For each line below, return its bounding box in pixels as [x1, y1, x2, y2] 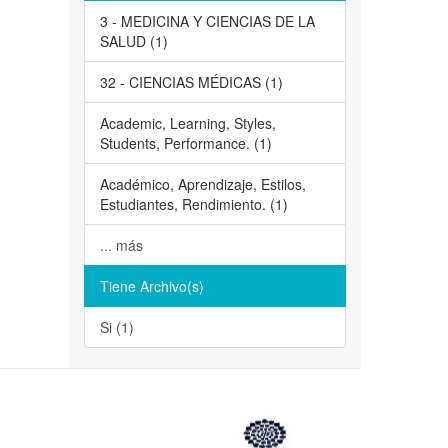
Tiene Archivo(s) [99, 276, 204, 297]
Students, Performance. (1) [99, 133, 272, 154]
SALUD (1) [99, 31, 168, 52]
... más [99, 235, 143, 256]
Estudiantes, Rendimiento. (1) [99, 194, 288, 215]
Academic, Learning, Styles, [99, 113, 276, 134]
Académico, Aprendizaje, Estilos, [99, 174, 306, 195]
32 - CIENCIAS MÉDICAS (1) [99, 72, 283, 93]
